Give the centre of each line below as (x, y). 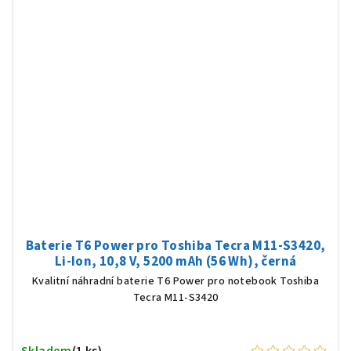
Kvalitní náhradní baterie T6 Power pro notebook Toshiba (175, 281)
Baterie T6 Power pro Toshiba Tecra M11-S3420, (175, 246)
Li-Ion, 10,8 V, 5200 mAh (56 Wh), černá (175, 261)
